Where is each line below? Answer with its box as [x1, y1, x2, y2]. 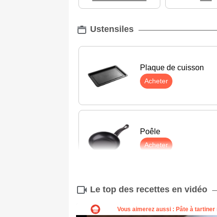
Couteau [140, 191, 170, 200]
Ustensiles [88, 24, 134, 34]
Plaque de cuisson [140, 63, 204, 72]
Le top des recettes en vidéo [90, 184, 207, 194]
